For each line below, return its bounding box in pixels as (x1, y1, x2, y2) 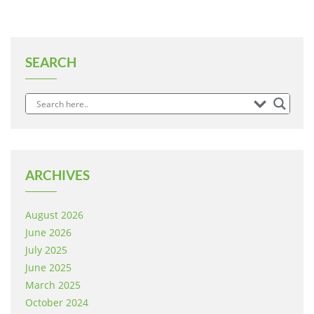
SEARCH (25, 54, 76, 70)
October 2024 (25, 296, 88, 309)
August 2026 (25, 208, 83, 221)
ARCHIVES (25, 167, 90, 183)
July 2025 (25, 243, 67, 257)
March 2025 (25, 278, 81, 292)
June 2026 (25, 226, 71, 239)
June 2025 (25, 261, 71, 274)
